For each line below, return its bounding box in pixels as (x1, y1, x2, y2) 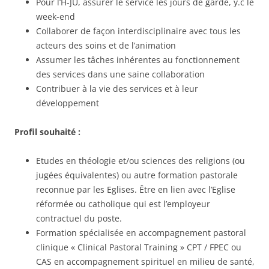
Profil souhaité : (14, 126, 80, 138)
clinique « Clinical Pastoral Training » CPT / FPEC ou (36, 241, 241, 253)
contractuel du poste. (36, 213, 122, 224)
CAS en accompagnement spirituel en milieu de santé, (36, 256, 255, 267)
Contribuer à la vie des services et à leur (36, 83, 198, 94)
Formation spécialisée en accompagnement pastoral (36, 227, 246, 238)
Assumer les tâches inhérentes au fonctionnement (36, 54, 240, 65)
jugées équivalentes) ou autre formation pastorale (36, 169, 238, 181)
